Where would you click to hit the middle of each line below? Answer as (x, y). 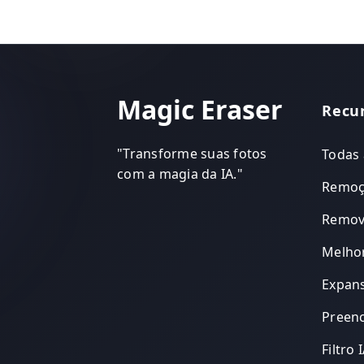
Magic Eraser (200, 109)
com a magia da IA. (177, 173)
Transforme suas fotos (195, 153)
